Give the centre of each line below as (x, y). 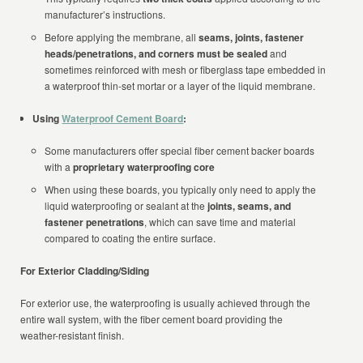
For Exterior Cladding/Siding (85, 271)
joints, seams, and (250, 206)
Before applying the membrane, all (122, 37)
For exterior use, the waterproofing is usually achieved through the (166, 303)
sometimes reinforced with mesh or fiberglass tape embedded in (186, 69)
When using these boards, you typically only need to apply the (181, 189)
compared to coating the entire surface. (130, 238)
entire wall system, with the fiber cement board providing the (152, 319)
